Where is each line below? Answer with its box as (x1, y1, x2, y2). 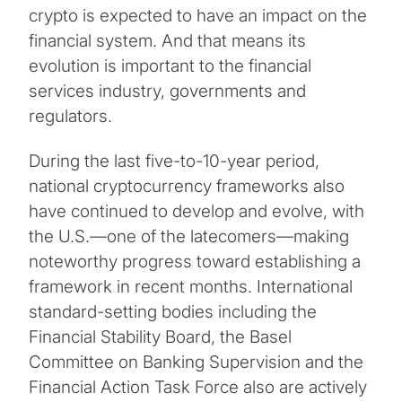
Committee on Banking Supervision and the (29, 352, 363, 373)
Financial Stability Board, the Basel (29, 327, 292, 348)
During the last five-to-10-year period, (29, 151, 319, 172)
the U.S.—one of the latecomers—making (29, 226, 349, 248)
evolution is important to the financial (29, 56, 311, 77)
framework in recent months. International (29, 276, 353, 298)
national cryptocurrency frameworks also (29, 176, 345, 197)
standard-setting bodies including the (29, 301, 317, 323)
